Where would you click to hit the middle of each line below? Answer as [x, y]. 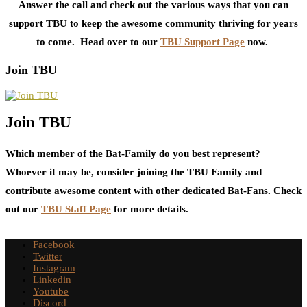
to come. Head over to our [98, 41]
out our [23, 209]
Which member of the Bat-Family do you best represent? [133, 153]
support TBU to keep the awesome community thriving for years [153, 23]
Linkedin [52, 279]
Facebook [54, 244]
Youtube [51, 291]
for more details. [150, 209]
